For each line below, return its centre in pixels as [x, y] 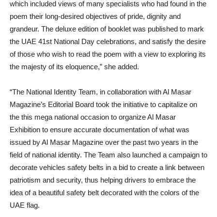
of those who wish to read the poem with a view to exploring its [108, 54]
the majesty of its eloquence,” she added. [74, 67]
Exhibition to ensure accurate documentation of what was [100, 130]
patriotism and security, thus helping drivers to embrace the [103, 180]
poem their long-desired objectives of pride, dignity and [95, 16]
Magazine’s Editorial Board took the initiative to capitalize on [103, 104]
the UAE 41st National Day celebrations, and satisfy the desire [108, 41]
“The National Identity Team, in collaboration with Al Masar [101, 92]
